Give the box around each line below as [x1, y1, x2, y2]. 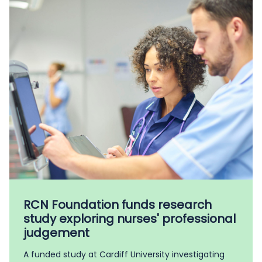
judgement [23, 225, 89, 242]
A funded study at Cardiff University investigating [23, 249, 225, 261]
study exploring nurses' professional [23, 211, 236, 227]
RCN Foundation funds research [23, 196, 212, 213]
